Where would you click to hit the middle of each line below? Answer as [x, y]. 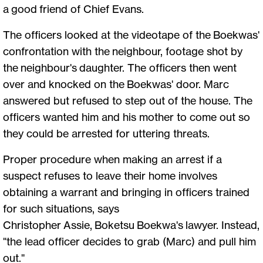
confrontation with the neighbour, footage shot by [123, 51]
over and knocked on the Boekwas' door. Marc [116, 84]
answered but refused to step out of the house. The [128, 101]
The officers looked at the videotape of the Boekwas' [131, 35]
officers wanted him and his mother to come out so [127, 117]
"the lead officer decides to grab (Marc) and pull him [129, 242]
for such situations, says [61, 209]
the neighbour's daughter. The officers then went [120, 68]
